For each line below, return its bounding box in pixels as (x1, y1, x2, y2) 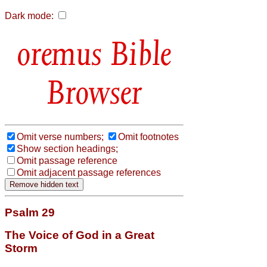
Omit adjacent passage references (17, 167, 161, 178)
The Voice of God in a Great (5, 228, 154, 241)
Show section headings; (17, 143, 118, 154)
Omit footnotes (118, 131, 179, 142)
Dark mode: (5, 11, 54, 21)
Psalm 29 (5, 206, 55, 219)
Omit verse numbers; (17, 131, 104, 142)
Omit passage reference (17, 155, 117, 166)
